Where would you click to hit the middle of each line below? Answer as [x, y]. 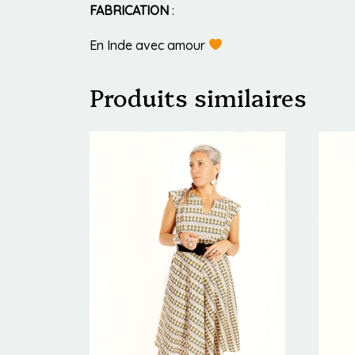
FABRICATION [129, 10]
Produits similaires [198, 96]
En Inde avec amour [149, 45]
